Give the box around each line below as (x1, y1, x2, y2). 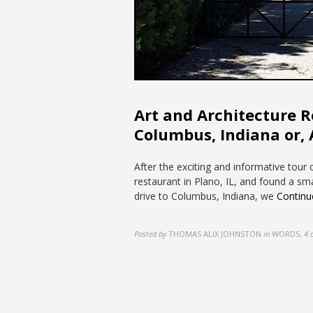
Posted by (134, 228, 166, 239)
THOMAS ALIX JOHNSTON (168, 228, 261, 239)
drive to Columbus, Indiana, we (134, 189, 277, 203)
